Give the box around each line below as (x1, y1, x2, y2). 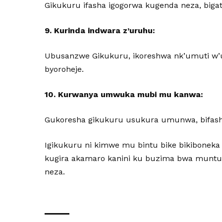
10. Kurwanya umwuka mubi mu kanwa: (45, 90, 204, 99)
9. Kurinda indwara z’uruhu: (45, 26, 156, 35)
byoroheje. (45, 64, 84, 74)
